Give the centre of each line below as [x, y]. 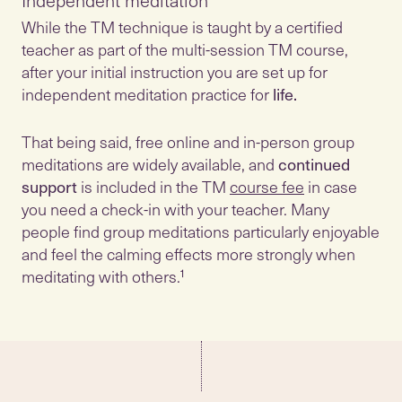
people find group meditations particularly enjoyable [201, 231]
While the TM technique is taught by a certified [182, 26]
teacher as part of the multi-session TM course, [185, 49]
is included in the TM [153, 186]
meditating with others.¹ [103, 276]
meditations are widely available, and [150, 164]
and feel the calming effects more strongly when [188, 253]
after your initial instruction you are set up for [175, 71]
